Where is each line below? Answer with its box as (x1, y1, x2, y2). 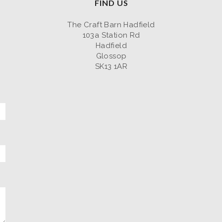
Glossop (96, 51, 127, 60)
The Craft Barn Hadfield (67, 20, 155, 29)
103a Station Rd (82, 30, 140, 40)
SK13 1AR (95, 61, 128, 71)
